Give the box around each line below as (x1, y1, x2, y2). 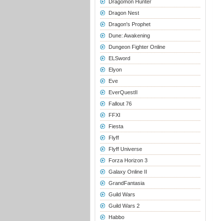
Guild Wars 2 (108, 203, 140, 209)
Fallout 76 (108, 101, 132, 107)
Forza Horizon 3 (108, 157, 147, 163)
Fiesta (108, 123, 123, 129)
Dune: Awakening (108, 33, 150, 38)
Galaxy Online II (108, 169, 147, 175)
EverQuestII (108, 89, 138, 95)
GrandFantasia (108, 180, 145, 186)
